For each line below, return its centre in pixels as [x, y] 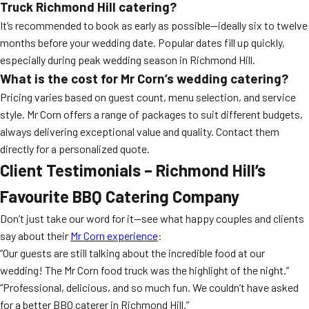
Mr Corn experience [114, 236]
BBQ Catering [121, 196]
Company [204, 196]
